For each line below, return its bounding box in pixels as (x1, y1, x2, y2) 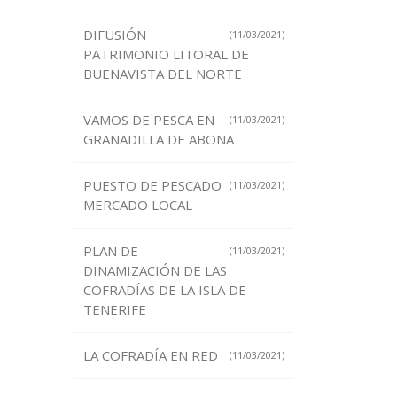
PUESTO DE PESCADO (82, 176, 222, 195)
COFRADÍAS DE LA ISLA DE (82, 281, 246, 300)
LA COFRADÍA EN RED (82, 346, 218, 365)
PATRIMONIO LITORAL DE (82, 45, 249, 64)
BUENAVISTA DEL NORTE (82, 65, 242, 83)
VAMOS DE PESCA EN (82, 111, 214, 129)
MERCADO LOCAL (82, 196, 192, 214)
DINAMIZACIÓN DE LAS (82, 261, 227, 280)
